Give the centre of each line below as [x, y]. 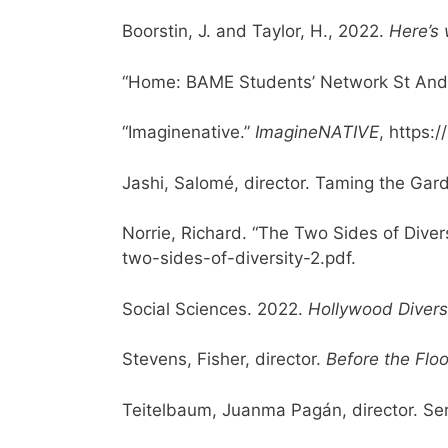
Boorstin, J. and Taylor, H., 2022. [255, 31]
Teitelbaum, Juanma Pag [222, 409]
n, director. [377, 409]
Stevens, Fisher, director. [224, 359]
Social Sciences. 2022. [215, 308]
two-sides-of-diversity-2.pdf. [241, 258]
